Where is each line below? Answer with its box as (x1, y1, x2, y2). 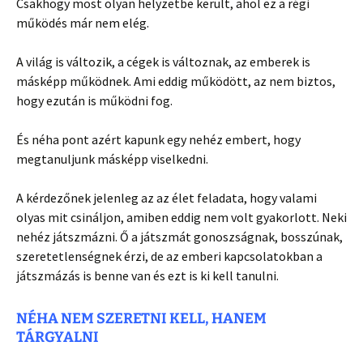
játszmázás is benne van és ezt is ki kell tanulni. (16, 267, 279, 284)
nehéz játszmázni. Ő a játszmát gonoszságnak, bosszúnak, (16, 228, 343, 245)
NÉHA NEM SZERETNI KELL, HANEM (16, 309, 267, 327)
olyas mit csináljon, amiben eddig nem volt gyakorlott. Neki (16, 208, 347, 225)
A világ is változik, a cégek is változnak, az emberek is (16, 53, 310, 70)
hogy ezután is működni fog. (16, 92, 173, 109)
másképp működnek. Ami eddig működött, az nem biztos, (16, 72, 335, 89)
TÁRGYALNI (16, 327, 99, 346)
